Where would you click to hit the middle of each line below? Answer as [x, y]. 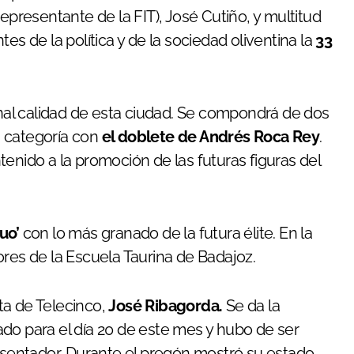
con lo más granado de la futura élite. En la [166, 233]
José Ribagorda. [166, 306]
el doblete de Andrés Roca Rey [211, 137]
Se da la [251, 306]
